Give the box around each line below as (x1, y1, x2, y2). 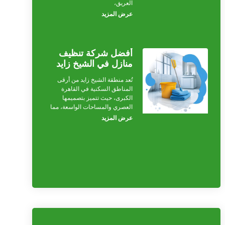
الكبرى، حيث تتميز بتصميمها (62, 94, 133, 101)
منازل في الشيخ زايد (56, 58, 133, 69)
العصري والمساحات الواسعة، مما (50, 103, 133, 110)
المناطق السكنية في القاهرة (61, 85, 133, 92)
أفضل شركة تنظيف (59, 48, 133, 58)
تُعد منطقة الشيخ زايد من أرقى (57, 76, 133, 83)
